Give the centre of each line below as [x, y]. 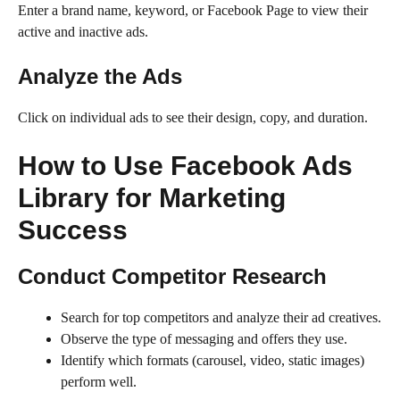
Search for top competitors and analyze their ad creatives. [221, 317]
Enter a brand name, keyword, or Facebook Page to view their [193, 10]
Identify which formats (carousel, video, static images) [212, 360]
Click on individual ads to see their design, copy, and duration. [193, 117]
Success [73, 229]
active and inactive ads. [83, 31]
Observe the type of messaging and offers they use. [204, 338]
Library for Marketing [152, 197]
